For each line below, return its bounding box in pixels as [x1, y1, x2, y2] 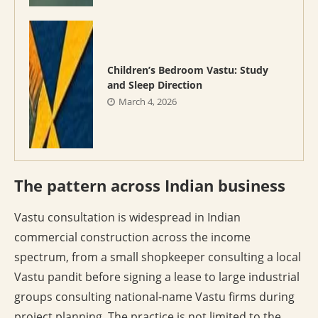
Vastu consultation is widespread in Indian [14, 209, 241, 226]
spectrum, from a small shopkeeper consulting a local [14, 249, 301, 265]
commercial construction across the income [14, 229, 251, 246]
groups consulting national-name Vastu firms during [14, 289, 295, 305]
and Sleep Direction [107, 77, 202, 92]
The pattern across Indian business [14, 175, 285, 197]
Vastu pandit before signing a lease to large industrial [14, 269, 300, 285]
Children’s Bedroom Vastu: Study [107, 62, 268, 77]
